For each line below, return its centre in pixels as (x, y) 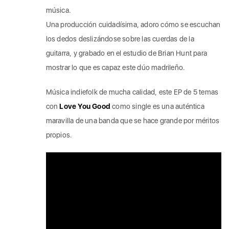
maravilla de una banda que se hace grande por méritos (133, 120)
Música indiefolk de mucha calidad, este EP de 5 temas (132, 92)
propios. (59, 135)
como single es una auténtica (157, 106)
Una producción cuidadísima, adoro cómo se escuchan (133, 24)
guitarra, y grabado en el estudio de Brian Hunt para (127, 53)
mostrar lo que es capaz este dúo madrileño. (116, 67)
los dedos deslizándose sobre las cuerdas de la (120, 39)
